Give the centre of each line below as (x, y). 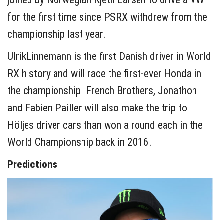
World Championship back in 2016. (80, 142)
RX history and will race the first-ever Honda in (104, 74)
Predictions (32, 165)
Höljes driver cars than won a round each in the (105, 125)
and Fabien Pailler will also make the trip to (97, 108)
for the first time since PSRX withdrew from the (107, 17)
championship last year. (56, 34)
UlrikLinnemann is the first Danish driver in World (109, 56)
